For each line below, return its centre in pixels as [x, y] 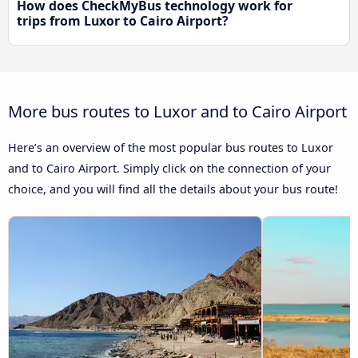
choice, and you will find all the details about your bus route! [173, 189]
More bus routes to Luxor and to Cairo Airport [177, 111]
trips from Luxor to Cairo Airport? [123, 21]
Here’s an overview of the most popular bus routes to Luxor [171, 148]
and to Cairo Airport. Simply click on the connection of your [169, 169]
